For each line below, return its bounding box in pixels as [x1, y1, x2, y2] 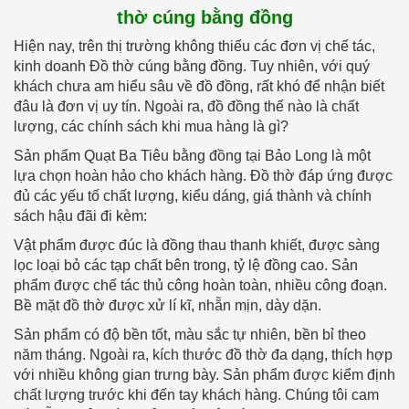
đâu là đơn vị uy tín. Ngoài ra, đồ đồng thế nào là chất [14, 98, 359, 114]
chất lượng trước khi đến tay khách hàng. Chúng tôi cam [14, 386, 379, 403]
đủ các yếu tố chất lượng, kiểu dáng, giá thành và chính [14, 187, 372, 204]
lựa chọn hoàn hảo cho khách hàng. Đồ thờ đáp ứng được [14, 167, 393, 184]
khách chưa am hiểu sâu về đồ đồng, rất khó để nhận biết [14, 78, 384, 94]
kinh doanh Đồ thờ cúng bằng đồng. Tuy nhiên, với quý [14, 58, 370, 74]
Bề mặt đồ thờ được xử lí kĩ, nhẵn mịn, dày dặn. [14, 297, 321, 313]
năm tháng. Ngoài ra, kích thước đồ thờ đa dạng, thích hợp [14, 346, 393, 362]
